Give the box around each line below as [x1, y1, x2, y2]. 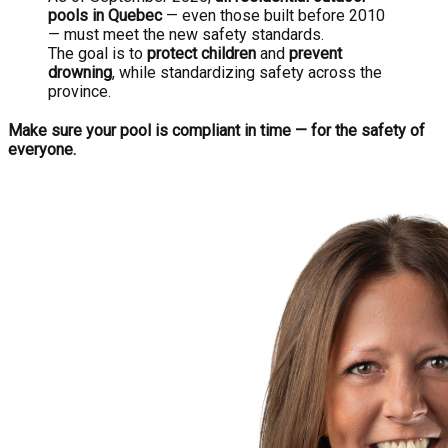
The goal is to [48, 44, 147, 63]
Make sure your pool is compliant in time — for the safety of [8, 121, 425, 140]
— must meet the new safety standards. [48, 25, 324, 44]
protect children [147, 44, 256, 63]
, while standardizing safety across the [112, 63, 382, 82]
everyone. [8, 140, 76, 159]
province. [48, 82, 111, 101]
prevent [289, 44, 342, 63]
